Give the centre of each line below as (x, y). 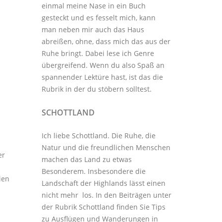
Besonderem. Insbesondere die (93, 171)
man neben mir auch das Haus (93, 29)
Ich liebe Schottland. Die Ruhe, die (98, 135)
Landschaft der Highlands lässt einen (103, 183)
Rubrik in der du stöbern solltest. (96, 89)
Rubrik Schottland (84, 207)
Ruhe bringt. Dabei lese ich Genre (98, 53)
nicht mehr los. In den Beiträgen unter (106, 195)
